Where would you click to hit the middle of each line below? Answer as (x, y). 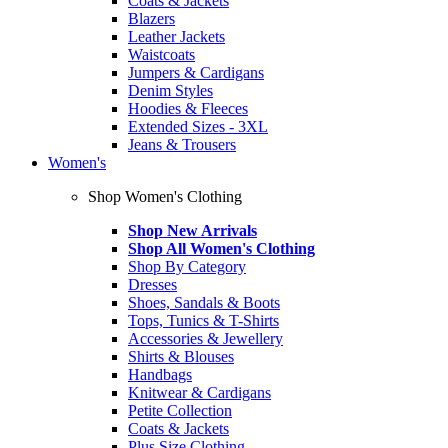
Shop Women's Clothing (165, 196)
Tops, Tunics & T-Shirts (203, 320)
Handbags (160, 374)
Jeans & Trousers (182, 144)
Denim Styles (170, 90)
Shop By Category (187, 266)
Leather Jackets (176, 36)
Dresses (152, 284)
